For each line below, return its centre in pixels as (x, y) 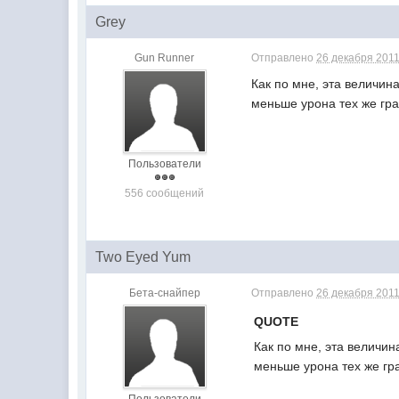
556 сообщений (165, 193)
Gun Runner (165, 57)
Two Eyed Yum (143, 256)
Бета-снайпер (164, 293)
